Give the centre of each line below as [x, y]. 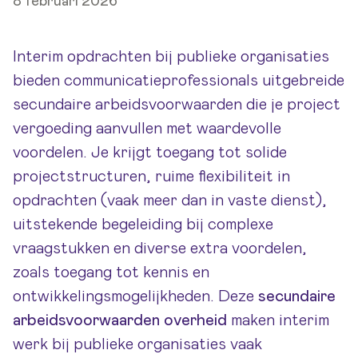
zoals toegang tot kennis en [111, 272]
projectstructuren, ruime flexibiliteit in [151, 177]
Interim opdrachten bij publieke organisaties [171, 57]
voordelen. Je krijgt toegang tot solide [150, 153]
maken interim [278, 320]
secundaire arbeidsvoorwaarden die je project [177, 105]
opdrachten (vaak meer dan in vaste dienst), [170, 201]
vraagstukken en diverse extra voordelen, [160, 249]
